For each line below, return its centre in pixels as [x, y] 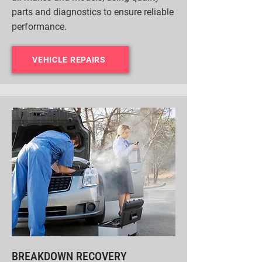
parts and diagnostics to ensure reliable [93, 12]
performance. [39, 27]
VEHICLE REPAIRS [69, 60]
